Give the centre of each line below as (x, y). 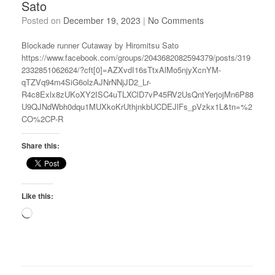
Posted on (45, 21)
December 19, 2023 (102, 21)
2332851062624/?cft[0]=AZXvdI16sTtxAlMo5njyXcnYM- (121, 70)
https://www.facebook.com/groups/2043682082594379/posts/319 (136, 58)
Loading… (50, 213)
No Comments (176, 21)
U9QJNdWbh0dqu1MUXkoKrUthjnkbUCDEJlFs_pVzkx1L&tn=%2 (137, 107)
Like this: (37, 196)
